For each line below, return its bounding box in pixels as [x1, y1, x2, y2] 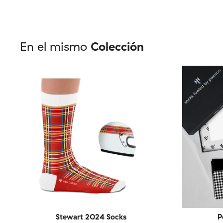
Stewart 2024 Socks [56, 212, 126, 222]
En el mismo [20, 38, 91, 54]
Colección [91, 38, 144, 54]
